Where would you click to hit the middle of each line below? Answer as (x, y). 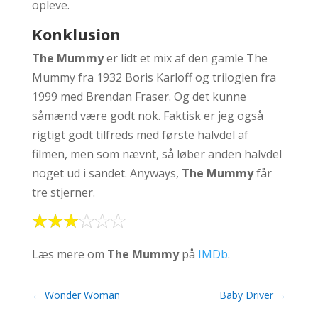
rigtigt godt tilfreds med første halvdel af (140, 135)
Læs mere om (69, 254)
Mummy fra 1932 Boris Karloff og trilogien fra (154, 77)
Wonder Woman (82, 295)
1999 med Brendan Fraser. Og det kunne (139, 97)
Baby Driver (247, 295)
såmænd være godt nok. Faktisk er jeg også (147, 116)
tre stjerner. (63, 192)
